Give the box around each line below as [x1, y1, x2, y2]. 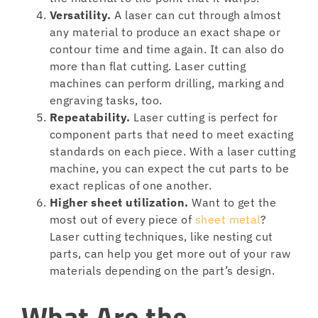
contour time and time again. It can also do [50, 42, 285, 57]
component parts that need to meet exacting [50, 127, 294, 142]
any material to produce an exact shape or [50, 25, 281, 40]
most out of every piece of [50, 212, 195, 227]
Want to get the [188, 195, 277, 210]
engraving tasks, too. [50, 93, 166, 108]
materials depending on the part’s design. [50, 263, 278, 278]
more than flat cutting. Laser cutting [50, 59, 246, 74]
